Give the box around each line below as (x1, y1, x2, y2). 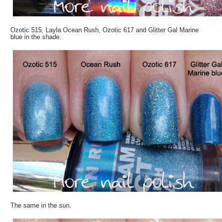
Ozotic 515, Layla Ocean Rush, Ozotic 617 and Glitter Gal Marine (10, 26, 199, 34)
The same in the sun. (10, 201, 72, 209)
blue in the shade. (10, 33, 62, 41)
